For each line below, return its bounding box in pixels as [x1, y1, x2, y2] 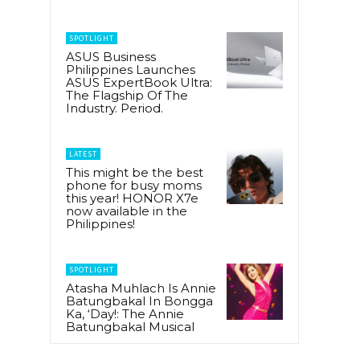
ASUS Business [66, 48, 156, 64]
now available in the [66, 202, 187, 219]
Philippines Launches [66, 61, 195, 77]
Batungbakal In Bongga [66, 292, 213, 309]
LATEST [69, 148, 97, 159]
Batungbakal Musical [66, 318, 194, 334]
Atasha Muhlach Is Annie [66, 280, 216, 296]
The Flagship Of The [66, 87, 188, 103]
